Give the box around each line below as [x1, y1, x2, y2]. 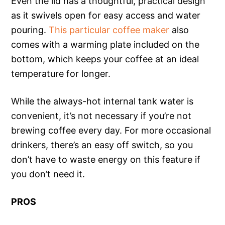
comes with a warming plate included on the [11, 39, 200, 50]
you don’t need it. [11, 168, 85, 179]
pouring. [11, 24, 49, 35]
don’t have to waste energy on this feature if [11, 154, 201, 165]
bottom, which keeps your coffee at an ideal [11, 53, 199, 64]
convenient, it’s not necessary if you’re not [11, 110, 192, 121]
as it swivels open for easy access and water [11, 10, 201, 21]
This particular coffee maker [49, 24, 170, 35]
